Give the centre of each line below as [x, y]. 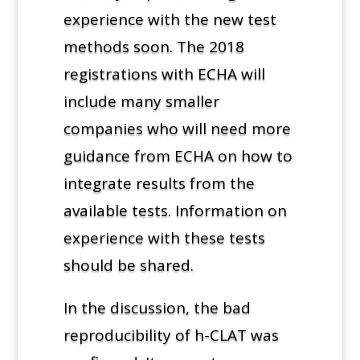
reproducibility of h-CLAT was [171, 335]
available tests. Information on [175, 210]
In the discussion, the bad [157, 307]
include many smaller [141, 101]
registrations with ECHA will [164, 74]
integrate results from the [159, 183]
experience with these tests [164, 237]
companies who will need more [177, 128]
